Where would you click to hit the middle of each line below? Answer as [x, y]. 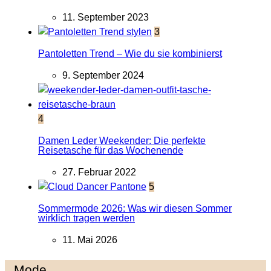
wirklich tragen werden [87, 218]
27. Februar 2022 [99, 172]
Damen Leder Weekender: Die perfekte [122, 141]
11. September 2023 [106, 18]
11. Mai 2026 [90, 240]
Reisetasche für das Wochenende [111, 151]
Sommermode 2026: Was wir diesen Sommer [135, 209]
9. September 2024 [103, 76]
